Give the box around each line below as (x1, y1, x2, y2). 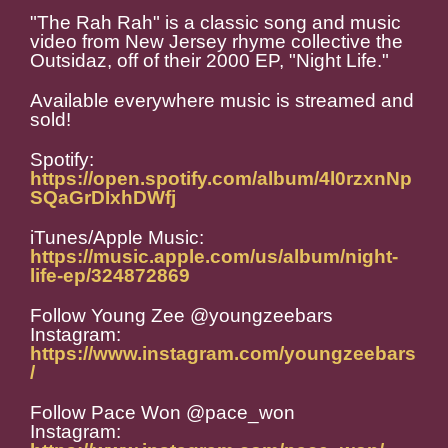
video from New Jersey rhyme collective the (30, 31, 403, 53)
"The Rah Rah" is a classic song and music (30, 12, 401, 34)
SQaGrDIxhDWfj (30, 187, 176, 209)
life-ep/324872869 (30, 265, 190, 287)
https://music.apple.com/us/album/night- (30, 246, 398, 268)
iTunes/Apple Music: (30, 227, 204, 249)
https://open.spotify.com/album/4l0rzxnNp (30, 168, 412, 190)
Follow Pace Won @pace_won (30, 402, 295, 424)
